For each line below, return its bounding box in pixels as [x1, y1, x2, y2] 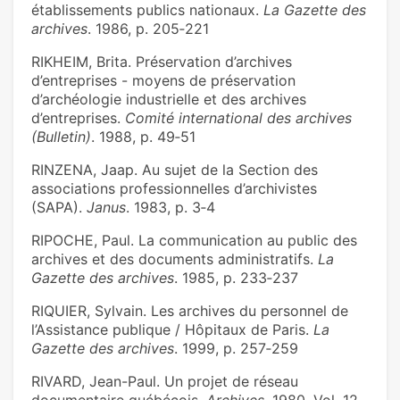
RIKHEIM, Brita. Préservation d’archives [31, 53, 292, 71]
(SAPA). [31, 198, 87, 217]
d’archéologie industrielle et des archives [31, 90, 306, 109]
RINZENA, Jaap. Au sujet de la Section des [31, 161, 318, 179]
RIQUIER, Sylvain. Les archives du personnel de [31, 302, 348, 321]
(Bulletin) [31, 128, 91, 146]
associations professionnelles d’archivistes [31, 179, 317, 198]
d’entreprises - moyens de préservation [31, 71, 296, 90]
